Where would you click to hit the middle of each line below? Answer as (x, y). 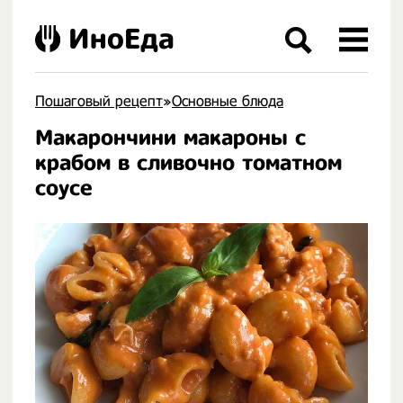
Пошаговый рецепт (99, 101)
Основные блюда (228, 101)
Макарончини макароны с (170, 138)
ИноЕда (121, 39)
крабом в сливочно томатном (188, 163)
